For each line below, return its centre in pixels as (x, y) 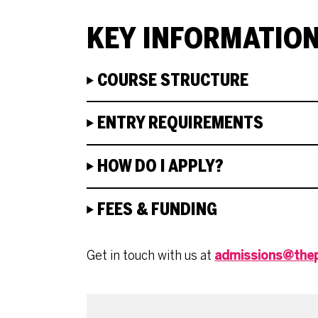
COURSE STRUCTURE (173, 80)
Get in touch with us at (151, 255)
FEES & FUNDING (158, 209)
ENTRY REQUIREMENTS (181, 123)
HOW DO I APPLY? (161, 166)
